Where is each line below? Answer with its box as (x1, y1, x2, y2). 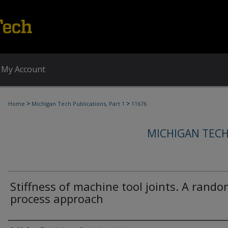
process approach (10, 191, 103, 206)
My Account (1, 64, 45, 75)
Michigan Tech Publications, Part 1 (32, 100, 125, 107)
